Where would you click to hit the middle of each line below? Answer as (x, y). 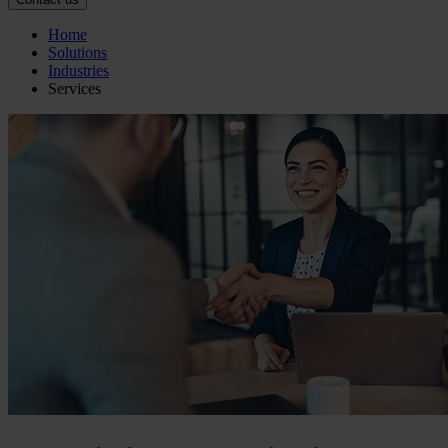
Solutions (77, 53)
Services (74, 89)
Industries (78, 71)
